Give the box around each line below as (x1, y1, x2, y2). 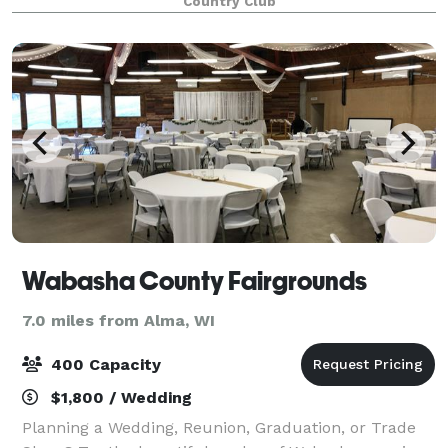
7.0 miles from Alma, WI (22, 310, 215, 330)
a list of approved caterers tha (22, 9, 254, 29)
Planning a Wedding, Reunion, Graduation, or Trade (22, 417, 416, 437)
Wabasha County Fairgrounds (22, 265, 367, 296)
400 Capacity (46, 354, 161, 374)
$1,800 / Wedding (46, 387, 192, 407)
